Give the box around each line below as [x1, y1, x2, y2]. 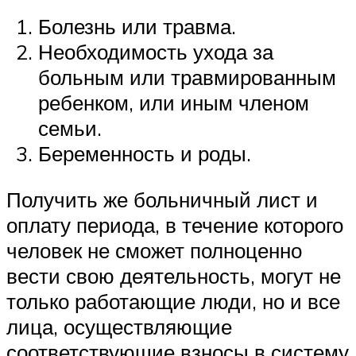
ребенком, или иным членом [38, 90, 309, 116]
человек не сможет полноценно [6, 237, 302, 263]
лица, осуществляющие [6, 313, 232, 339]
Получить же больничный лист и [6, 186, 318, 212]
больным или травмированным [38, 64, 336, 91]
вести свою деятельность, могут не [6, 262, 341, 288]
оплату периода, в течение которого [6, 211, 343, 238]
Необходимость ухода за [38, 39, 273, 65]
